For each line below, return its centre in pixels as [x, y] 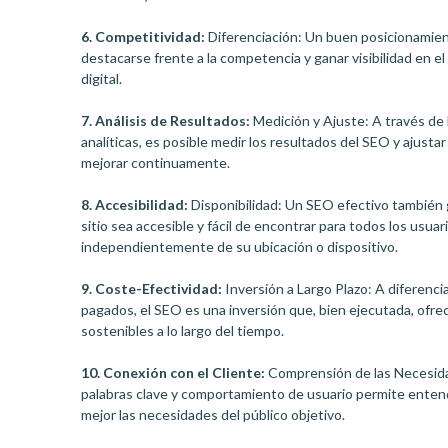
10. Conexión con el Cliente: [173, 372]
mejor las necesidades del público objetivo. [213, 414]
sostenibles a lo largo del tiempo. [183, 330]
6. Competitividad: [143, 36]
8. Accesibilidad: [135, 204]
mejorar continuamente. [156, 162]
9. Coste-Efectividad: [152, 288]
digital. [102, 78]
